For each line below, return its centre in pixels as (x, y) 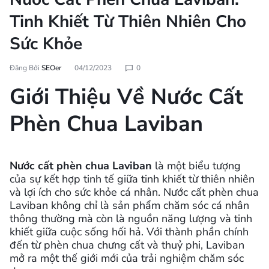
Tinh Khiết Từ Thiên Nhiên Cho (128, 22)
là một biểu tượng (196, 166)
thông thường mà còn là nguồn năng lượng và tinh (131, 219)
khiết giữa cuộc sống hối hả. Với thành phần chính (129, 232)
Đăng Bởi (26, 68)
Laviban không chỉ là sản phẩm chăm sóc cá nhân (129, 206)
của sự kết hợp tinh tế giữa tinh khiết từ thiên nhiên (132, 179)
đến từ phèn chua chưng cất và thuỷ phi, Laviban (127, 245)
